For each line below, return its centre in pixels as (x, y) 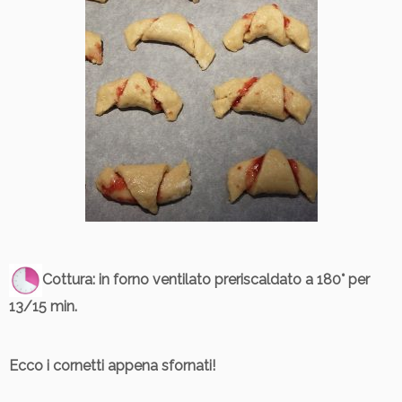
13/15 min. (43, 306)
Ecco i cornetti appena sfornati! (112, 365)
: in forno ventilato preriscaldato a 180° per (231, 279)
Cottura (67, 279)
